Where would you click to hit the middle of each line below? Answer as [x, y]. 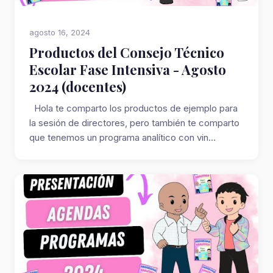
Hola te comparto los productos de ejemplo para [133, 108]
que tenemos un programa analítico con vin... [122, 137]
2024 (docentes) [78, 87]
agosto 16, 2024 [60, 32]
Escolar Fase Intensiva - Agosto [128, 69]
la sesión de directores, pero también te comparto [134, 123]
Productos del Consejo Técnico [127, 52]
